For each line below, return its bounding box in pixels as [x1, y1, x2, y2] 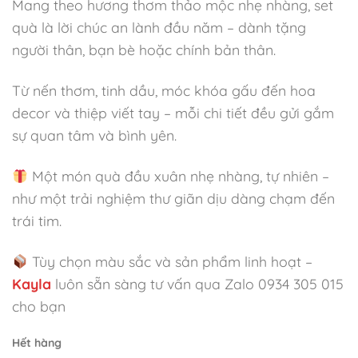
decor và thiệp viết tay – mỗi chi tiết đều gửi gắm [12, 104, 334, 122]
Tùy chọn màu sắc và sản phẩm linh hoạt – [28, 253, 313, 271]
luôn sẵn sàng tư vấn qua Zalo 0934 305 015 [55, 275, 344, 293]
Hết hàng [12, 336, 62, 351]
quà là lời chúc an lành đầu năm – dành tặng [12, 18, 306, 37]
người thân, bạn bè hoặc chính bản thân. [12, 41, 276, 59]
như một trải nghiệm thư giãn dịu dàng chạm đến [12, 189, 335, 208]
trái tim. [12, 212, 62, 230]
